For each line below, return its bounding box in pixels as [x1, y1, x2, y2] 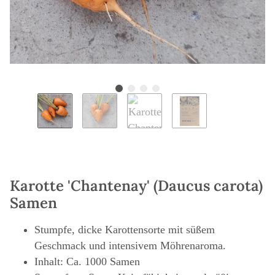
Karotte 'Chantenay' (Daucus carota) [10, 176, 263, 196]
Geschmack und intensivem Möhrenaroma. [34, 239, 226, 252]
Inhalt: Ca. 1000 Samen [34, 255, 140, 268]
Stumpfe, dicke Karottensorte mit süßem [34, 223, 215, 236]
